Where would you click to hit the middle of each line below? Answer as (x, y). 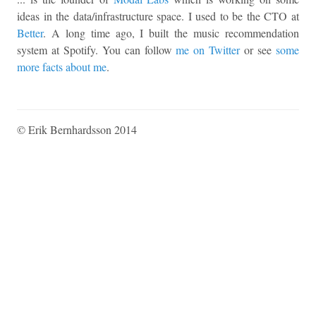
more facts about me (62, 67)
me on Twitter (208, 50)
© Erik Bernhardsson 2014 (77, 130)
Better (30, 33)
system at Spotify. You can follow (97, 50)
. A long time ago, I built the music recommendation (171, 33)
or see (258, 50)
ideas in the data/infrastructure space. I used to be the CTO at (158, 16)
